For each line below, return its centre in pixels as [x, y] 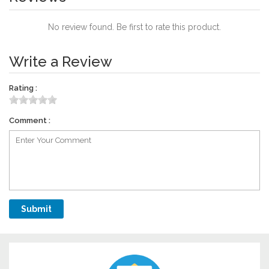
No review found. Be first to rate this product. [134, 27]
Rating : [23, 88]
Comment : [30, 120]
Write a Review [61, 61]
